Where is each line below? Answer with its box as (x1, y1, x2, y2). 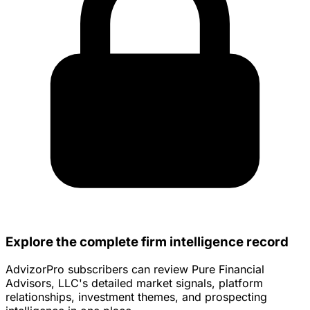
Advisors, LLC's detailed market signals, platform (6, 276, 263, 291)
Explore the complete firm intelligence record (6, 233, 289, 250)
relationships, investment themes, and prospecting (6, 290, 267, 304)
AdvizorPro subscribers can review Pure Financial (6, 262, 264, 277)
